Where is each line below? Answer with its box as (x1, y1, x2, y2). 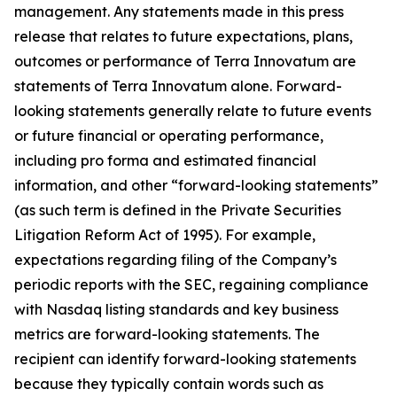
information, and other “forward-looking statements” (14, 176, 378, 194)
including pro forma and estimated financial (14, 152, 316, 169)
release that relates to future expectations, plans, (14, 27, 353, 45)
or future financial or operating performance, (14, 127, 323, 144)
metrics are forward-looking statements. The (14, 325, 320, 343)
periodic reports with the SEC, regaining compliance (14, 276, 369, 293)
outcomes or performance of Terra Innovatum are (14, 52, 356, 70)
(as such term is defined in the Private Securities (14, 201, 341, 219)
